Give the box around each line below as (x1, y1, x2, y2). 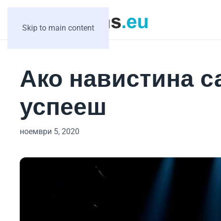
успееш (20, 94, 107, 120)
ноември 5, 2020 (20, 127, 79, 136)
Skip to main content (22, 23, 94, 33)
